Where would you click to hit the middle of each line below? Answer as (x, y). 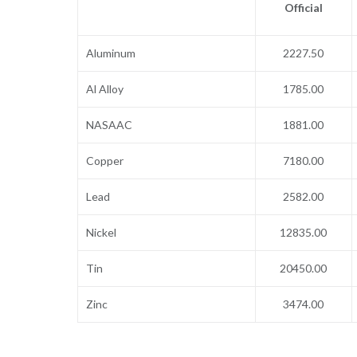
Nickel (102, 232)
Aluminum (111, 53)
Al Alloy (105, 89)
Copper (105, 161)
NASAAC (110, 125)
